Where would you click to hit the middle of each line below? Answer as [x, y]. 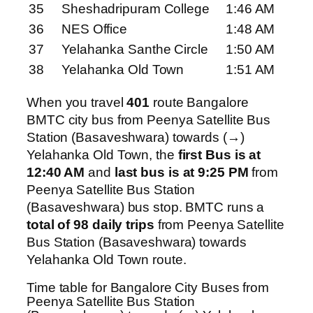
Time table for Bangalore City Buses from [148, 288]
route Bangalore [199, 102]
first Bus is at [219, 154]
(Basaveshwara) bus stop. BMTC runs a [146, 207]
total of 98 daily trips [90, 224]
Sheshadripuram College [136, 9]
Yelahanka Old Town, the [102, 154]
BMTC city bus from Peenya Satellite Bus [149, 119]
